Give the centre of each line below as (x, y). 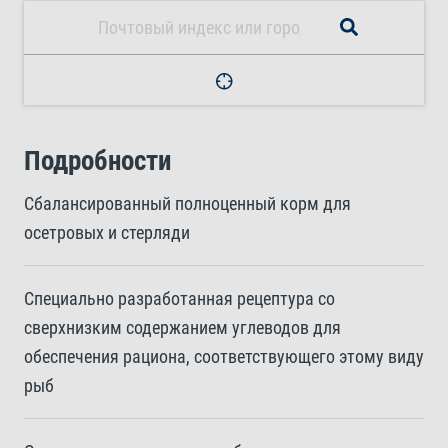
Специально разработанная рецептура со (179, 298)
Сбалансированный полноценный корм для (187, 203)
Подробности (97, 161)
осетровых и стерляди (107, 232)
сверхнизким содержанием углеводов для (182, 327)
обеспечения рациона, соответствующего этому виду (224, 356)
